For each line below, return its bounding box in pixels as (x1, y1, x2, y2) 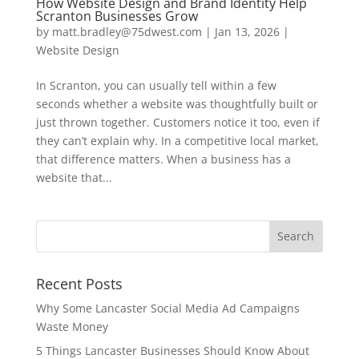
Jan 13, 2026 (214, 23, 280, 39)
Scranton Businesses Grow (35, 6, 198, 25)
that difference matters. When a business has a (35, 151, 291, 167)
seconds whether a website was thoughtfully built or (35, 95, 318, 111)
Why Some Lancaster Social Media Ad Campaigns (35, 300, 300, 316)
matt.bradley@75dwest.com (51, 23, 202, 39)
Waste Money (35, 318, 108, 334)
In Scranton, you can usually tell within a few (35, 77, 276, 93)
